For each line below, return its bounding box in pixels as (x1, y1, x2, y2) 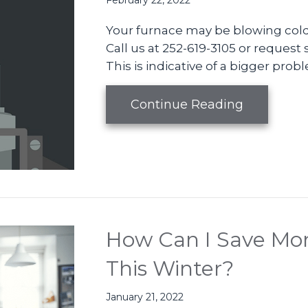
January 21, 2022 (106, 291, 184, 304)
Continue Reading (131, 97, 244, 113)
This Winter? (106, 256, 234, 282)
